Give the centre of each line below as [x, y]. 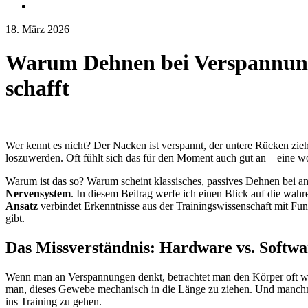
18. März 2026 [37, 29]
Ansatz [22, 206]
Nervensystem [38, 193]
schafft [37, 88]
